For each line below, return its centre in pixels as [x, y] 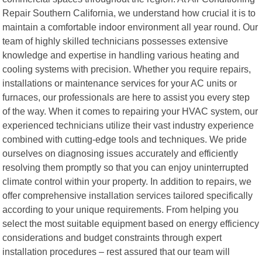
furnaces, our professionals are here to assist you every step [126, 97]
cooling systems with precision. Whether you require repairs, [127, 69]
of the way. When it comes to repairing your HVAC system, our [130, 111]
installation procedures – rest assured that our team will [116, 251]
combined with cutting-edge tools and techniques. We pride [125, 139]
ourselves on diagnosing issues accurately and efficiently [120, 153]
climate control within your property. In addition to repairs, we [127, 181]
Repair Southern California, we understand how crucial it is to [129, 13]
